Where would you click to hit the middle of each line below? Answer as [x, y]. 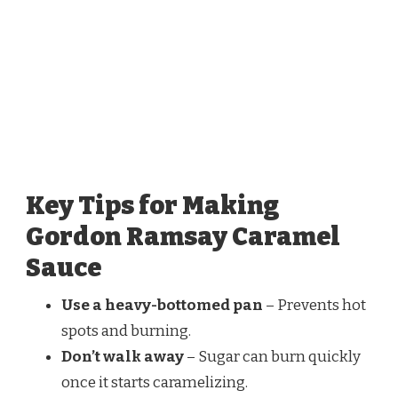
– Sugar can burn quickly [272, 356]
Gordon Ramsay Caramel [183, 236]
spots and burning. [126, 330]
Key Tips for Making [153, 205]
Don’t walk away [123, 356]
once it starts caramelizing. [155, 382]
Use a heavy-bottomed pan [162, 305]
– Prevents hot [314, 305]
